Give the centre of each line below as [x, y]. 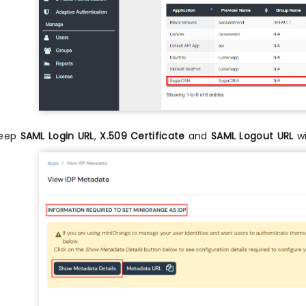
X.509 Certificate [142, 136]
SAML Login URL [57, 136]
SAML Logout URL [252, 136]
